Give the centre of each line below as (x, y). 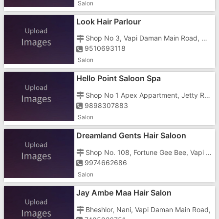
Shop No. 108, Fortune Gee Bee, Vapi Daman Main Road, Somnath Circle (209, 153)
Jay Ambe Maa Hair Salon (124, 193)
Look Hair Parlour (108, 21)
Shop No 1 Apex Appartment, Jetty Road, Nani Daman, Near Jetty (208, 95)
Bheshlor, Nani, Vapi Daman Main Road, (148, 209)
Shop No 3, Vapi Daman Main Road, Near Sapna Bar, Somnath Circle (205, 38)
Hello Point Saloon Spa (118, 78)
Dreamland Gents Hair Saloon (131, 136)
